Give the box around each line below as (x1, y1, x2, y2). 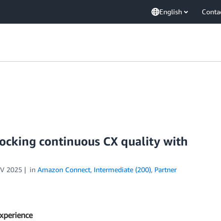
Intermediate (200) (93, 165, 151, 174)
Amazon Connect (37, 165, 90, 174)
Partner (154, 165, 177, 174)
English (159, 7, 182, 16)
